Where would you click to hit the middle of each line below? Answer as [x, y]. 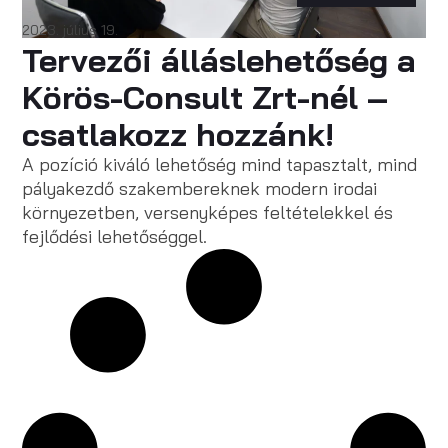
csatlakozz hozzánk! [178, 134]
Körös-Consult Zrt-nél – [205, 97]
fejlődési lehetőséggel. [115, 236]
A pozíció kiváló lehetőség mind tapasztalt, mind [220, 164]
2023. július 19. [70, 30]
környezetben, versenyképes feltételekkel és [208, 212]
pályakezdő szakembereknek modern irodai [200, 188]
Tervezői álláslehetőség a [219, 60]
